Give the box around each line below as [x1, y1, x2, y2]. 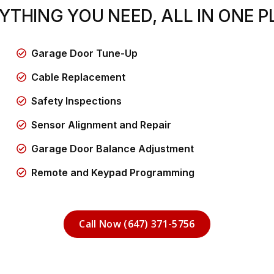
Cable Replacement [31, 70, 126, 83]
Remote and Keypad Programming [31, 166, 195, 179]
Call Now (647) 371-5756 [79, 217, 195, 231]
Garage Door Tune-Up [31, 46, 138, 59]
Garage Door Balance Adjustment [31, 142, 194, 155]
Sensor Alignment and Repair [31, 118, 172, 131]
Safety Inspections [31, 94, 122, 107]
